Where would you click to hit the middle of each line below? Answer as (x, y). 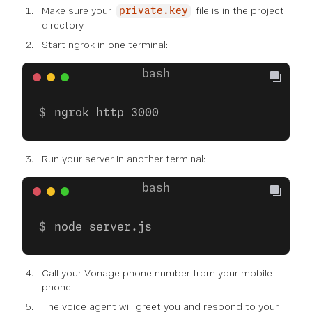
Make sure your (78, 10)
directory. (63, 25)
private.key (154, 11)
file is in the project (239, 10)
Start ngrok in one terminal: (105, 45)
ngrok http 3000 (107, 113)
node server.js (103, 227)
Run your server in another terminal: (124, 159)
